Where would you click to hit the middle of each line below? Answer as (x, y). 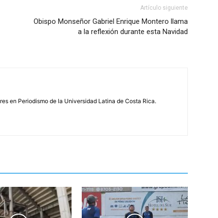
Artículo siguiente (164, 8)
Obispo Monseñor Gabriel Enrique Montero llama (111, 22)
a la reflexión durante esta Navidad (133, 32)
